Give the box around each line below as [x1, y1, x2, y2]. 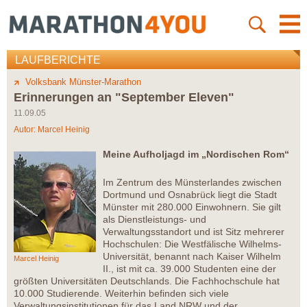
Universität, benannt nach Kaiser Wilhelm [103, 251, 281, 262]
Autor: [14, 125, 38, 135]
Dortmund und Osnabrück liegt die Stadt [103, 189, 277, 201]
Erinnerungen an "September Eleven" [14, 90, 234, 105]
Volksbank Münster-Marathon [25, 77, 141, 88]
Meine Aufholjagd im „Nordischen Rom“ [103, 149, 289, 160]
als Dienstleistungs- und [103, 214, 206, 225]
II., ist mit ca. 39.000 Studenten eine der [103, 263, 276, 275]
